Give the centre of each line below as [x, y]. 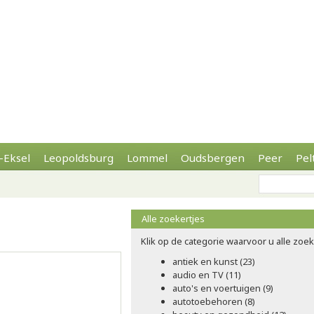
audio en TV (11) [207, 275]
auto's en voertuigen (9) [223, 288]
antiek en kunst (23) [214, 261]
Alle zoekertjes [173, 219]
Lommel [147, 158]
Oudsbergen [213, 158]
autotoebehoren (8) [214, 301]
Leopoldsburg [78, 158]
